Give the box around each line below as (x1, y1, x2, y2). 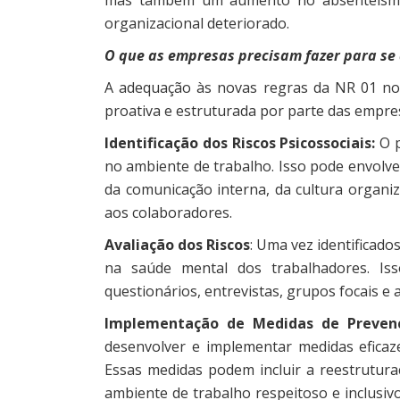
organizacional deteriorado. (104, 12, 293, 33)
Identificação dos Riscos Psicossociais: (104, 132, 376, 153)
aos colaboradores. (104, 202, 236, 222)
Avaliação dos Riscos (104, 234, 251, 254)
